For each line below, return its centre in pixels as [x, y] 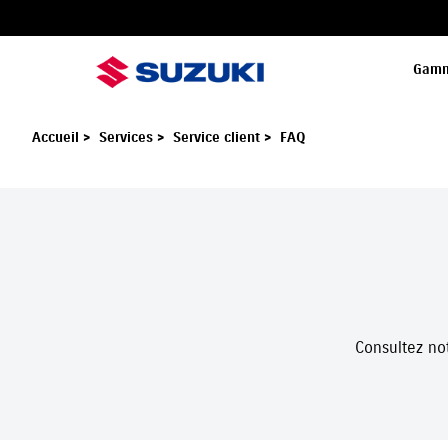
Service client [218, 138]
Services [128, 138]
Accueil [57, 138]
